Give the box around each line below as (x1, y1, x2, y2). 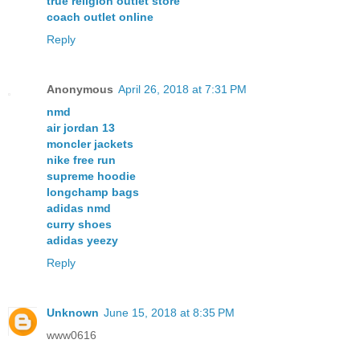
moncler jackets (47, 137, 133, 150)
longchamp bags (47, 185, 139, 198)
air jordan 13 (47, 121, 115, 134)
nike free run (47, 153, 116, 166)
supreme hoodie (47, 169, 136, 182)
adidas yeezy (47, 233, 118, 247)
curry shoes (47, 217, 112, 231)
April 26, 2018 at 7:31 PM (118, 82, 247, 96)
